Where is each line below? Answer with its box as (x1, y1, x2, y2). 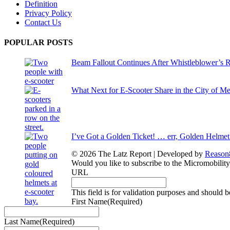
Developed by (157, 149, 205, 159)
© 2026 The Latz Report (71, 149, 151, 159)
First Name (71, 197, 107, 206)
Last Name (4, 217, 40, 226)
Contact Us (25, 17, 61, 27)
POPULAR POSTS (4, 37, 73, 47)
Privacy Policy (25, 8, 72, 17)
